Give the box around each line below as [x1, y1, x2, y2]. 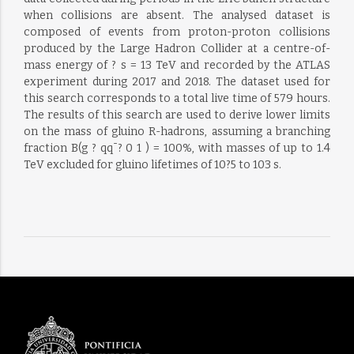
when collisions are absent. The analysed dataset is [23, 9, 331, 22]
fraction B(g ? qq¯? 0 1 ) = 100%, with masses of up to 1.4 [23, 141, 331, 155]
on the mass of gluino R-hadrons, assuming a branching [23, 125, 331, 138]
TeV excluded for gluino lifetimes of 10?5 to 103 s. [23, 158, 281, 171]
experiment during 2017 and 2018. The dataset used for [23, 75, 331, 88]
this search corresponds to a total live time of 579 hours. [23, 92, 331, 105]
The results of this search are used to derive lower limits [23, 108, 331, 122]
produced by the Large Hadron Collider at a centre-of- [23, 42, 331, 55]
